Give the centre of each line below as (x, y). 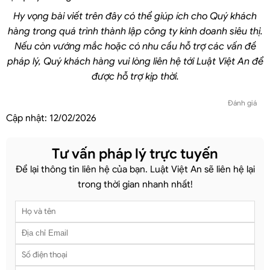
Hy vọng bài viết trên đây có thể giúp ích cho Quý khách (135, 16)
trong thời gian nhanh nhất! (135, 184)
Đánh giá (242, 102)
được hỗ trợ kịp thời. (135, 76)
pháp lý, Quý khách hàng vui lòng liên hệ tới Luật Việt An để (135, 61)
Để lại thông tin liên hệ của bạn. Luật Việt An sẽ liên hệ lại (135, 169)
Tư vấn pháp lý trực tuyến (135, 154)
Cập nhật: (28, 118)
